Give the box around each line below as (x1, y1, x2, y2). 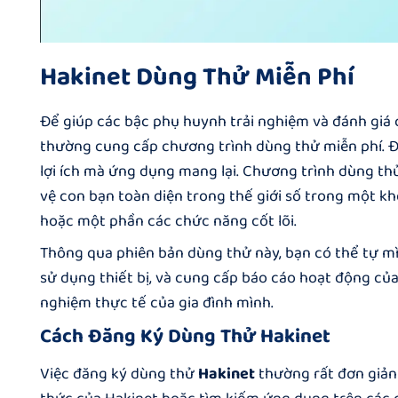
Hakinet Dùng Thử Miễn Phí (40, 56, 354, 98)
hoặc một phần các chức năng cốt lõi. (40, 209, 297, 235)
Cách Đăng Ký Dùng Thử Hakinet (40, 321, 330, 354)
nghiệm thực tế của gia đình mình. (40, 291, 274, 316)
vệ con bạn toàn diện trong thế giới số (40, 184, 301, 210)
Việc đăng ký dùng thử (40, 362, 198, 387)
